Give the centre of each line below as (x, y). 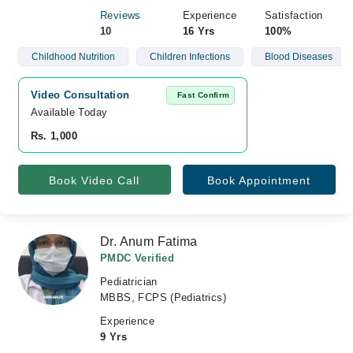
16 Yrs (199, 31)
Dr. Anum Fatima (149, 242)
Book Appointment (259, 180)
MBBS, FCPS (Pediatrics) (163, 297)
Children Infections (190, 57)
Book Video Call (94, 180)
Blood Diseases (298, 57)
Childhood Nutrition (73, 57)
